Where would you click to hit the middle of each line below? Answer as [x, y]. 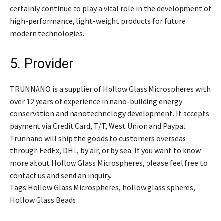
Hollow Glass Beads [43, 200]
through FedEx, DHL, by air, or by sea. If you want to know [105, 150]
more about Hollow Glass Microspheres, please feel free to [109, 163]
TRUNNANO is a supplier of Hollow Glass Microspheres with [110, 89]
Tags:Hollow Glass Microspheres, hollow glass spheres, [103, 187]
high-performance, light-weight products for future [98, 20]
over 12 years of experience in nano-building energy [96, 101]
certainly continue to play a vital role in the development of [110, 8]
